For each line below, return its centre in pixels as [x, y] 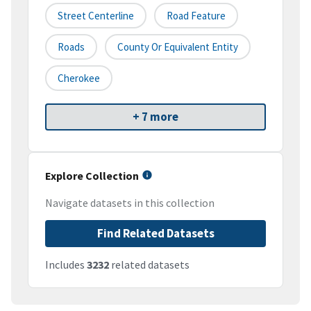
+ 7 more [155, 117]
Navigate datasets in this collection [130, 203]
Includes [66, 265]
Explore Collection [92, 176]
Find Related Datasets [155, 234]
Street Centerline [96, 16]
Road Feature [196, 16]
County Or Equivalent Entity [178, 47]
